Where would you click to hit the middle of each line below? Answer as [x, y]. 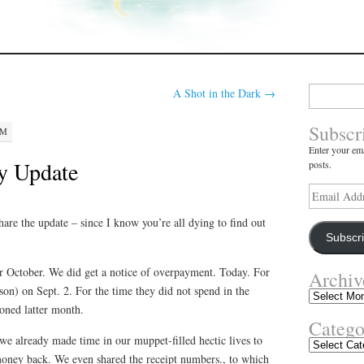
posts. [320, 165]
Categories [328, 344]
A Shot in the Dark [219, 93]
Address [324, 205]
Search [321, 90]
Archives [325, 295]
